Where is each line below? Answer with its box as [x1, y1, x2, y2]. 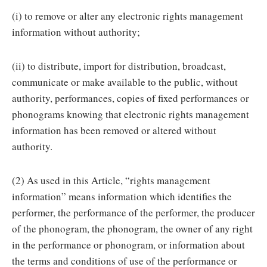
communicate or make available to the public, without [12, 75, 238, 89]
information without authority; [12, 25, 140, 39]
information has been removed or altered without [12, 123, 216, 137]
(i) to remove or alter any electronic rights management [12, 9, 243, 23]
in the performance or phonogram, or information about [12, 238, 245, 252]
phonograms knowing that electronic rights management [12, 107, 249, 121]
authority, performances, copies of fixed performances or [12, 91, 249, 105]
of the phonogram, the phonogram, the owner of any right [12, 222, 253, 235]
